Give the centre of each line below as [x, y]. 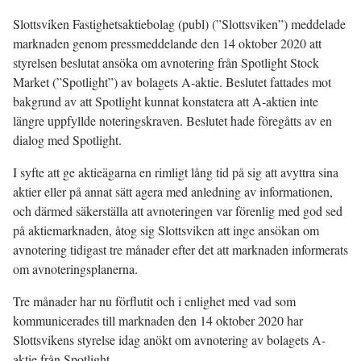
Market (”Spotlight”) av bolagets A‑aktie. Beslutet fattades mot [172, 82]
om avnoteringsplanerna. [75, 269]
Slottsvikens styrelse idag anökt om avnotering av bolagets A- [169, 340]
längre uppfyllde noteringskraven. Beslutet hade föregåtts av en [172, 121]
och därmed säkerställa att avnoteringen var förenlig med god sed [178, 211]
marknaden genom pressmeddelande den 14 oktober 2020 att [167, 44]
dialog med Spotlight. [69, 140]
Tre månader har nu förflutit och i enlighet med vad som [154, 301]
